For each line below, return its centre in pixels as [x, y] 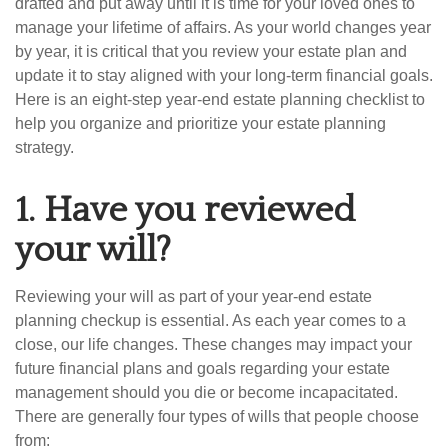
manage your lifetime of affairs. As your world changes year [223, 27]
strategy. [44, 147]
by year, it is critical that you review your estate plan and [211, 51]
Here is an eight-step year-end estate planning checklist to [220, 99]
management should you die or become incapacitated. [206, 392]
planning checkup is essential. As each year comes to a [210, 320]
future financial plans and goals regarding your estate [202, 368]
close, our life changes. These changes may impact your [213, 344]
